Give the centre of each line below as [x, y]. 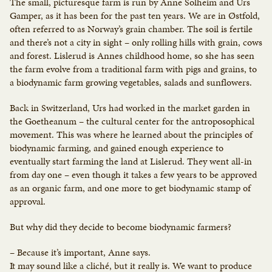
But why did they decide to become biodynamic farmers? [121, 227]
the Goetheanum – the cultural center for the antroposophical [132, 121]
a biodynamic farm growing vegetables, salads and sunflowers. [131, 83]
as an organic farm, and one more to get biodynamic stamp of [130, 188]
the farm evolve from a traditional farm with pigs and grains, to [133, 69]
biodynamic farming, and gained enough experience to [117, 148]
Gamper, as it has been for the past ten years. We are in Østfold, [135, 16]
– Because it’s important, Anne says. [80, 253]
